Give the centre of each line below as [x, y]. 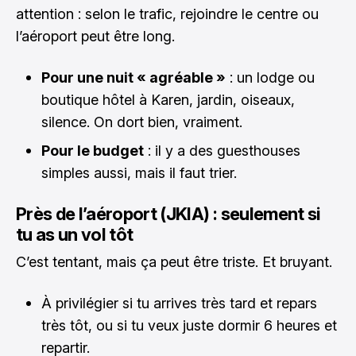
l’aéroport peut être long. [95, 36]
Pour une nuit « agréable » [133, 77]
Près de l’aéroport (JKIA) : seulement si [168, 214]
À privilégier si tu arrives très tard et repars [179, 303]
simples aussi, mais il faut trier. [139, 173]
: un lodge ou [270, 77]
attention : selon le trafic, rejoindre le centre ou [167, 14]
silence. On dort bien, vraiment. [142, 122]
